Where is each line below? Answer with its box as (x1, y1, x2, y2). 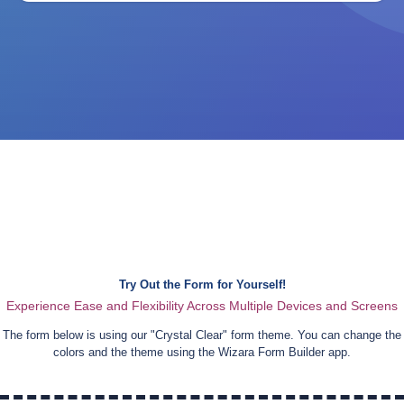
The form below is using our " (3, 327, 155, 342)
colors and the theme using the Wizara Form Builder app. (53, 344, 351, 359)
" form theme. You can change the (223, 327, 401, 342)
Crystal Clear (155, 327, 223, 342)
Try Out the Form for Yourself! (118, 278, 286, 292)
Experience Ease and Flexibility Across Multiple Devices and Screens (6, 298, 398, 313)
